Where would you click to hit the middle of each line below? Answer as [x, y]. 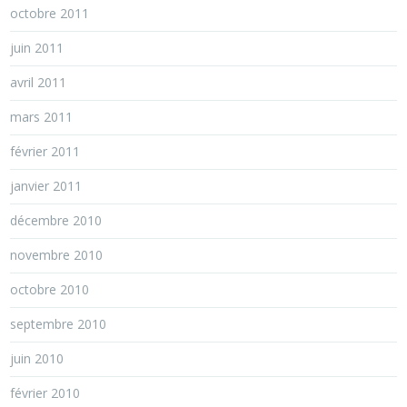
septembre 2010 [59, 324]
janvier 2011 [46, 186]
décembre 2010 [56, 220]
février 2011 [45, 151]
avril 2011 [39, 82]
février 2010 [45, 393]
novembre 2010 [57, 255]
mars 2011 [42, 117]
